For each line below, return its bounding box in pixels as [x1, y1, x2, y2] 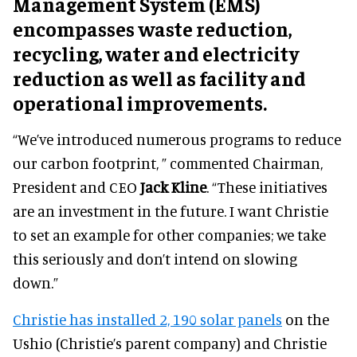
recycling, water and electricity [13, 41, 299, 65]
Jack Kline [140, 178, 206, 196]
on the [282, 310, 329, 328]
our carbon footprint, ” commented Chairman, [13, 154, 323, 172]
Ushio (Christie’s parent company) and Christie [13, 334, 327, 352]
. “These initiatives [206, 178, 328, 196]
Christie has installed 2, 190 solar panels [13, 310, 282, 328]
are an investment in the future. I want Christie [13, 202, 328, 220]
